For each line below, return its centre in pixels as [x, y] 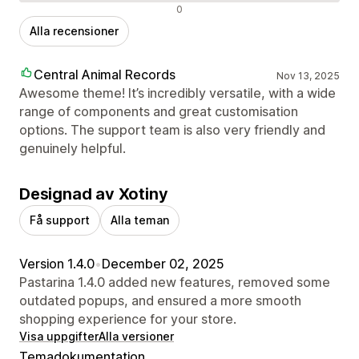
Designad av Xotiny [94, 194]
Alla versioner [136, 337]
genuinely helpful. [73, 149]
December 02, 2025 [163, 264]
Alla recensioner [74, 31]
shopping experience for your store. [128, 319]
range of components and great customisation [159, 112]
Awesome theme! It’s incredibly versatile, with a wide [177, 93]
